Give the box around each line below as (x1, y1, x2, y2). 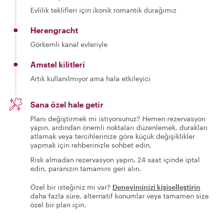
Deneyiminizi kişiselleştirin (112, 183, 200, 191)
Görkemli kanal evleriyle (30, 40, 108, 48)
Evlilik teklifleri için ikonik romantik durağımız (30, 6, 176, 14)
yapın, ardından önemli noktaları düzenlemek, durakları (30, 123, 208, 131)
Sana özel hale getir (30, 100, 104, 109)
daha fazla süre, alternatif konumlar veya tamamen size (30, 192, 209, 200)
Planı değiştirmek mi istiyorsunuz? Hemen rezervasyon (30, 114, 205, 123)
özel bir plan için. (30, 200, 86, 209)
